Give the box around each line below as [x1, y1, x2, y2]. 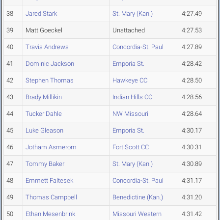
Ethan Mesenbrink [26, 210, 75, 218]
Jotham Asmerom [26, 143, 77, 151]
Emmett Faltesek [26, 177, 73, 185]
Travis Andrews [26, 43, 69, 51]
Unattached [112, 27, 145, 34]
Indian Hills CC [112, 93, 152, 101]
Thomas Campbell [26, 193, 77, 201]
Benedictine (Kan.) [112, 193, 163, 201]
